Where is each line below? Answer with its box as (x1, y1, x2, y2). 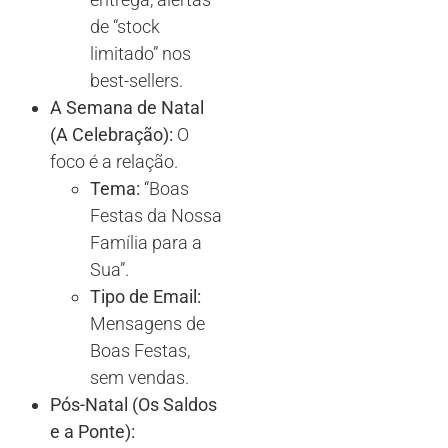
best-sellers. (90, 69, 183, 91)
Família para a (90, 231, 202, 253)
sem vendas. (90, 366, 189, 388)
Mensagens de (90, 312, 205, 334)
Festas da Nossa (90, 204, 222, 226)
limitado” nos (90, 42, 191, 64)
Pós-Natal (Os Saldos (50, 393, 217, 415)
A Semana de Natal (50, 96, 204, 118)
